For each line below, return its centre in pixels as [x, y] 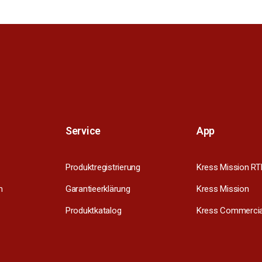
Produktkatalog [94, 210]
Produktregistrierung [103, 167]
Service [83, 130]
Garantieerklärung [98, 189]
